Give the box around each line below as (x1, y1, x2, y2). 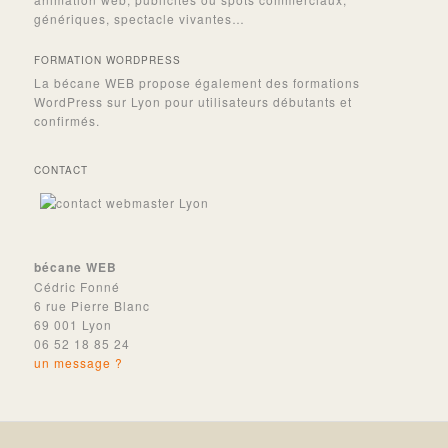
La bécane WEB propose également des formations (34, 74, 361, 92)
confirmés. (34, 112, 101, 130)
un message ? (34, 353, 124, 371)
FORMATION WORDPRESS (34, 53, 182, 68)
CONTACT (34, 162, 89, 177)
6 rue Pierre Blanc (34, 296, 151, 314)
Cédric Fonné (34, 277, 121, 295)
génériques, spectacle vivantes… (34, 9, 246, 27)
